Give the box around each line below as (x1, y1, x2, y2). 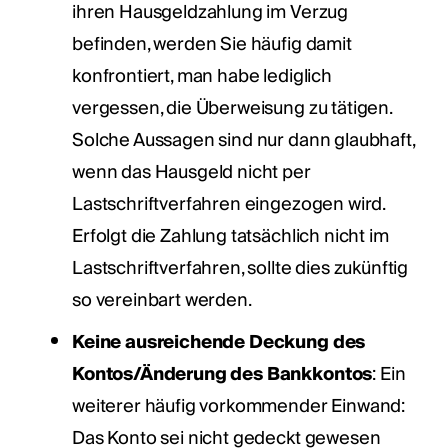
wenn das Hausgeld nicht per (72, 156, 311, 188)
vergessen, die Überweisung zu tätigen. (72, 92, 392, 124)
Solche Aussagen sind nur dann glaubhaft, (72, 124, 415, 156)
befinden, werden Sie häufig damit (72, 28, 352, 60)
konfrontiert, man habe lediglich (72, 60, 332, 92)
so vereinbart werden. (72, 284, 255, 316)
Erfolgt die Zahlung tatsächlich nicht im (72, 220, 389, 252)
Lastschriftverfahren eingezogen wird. (72, 188, 386, 220)
